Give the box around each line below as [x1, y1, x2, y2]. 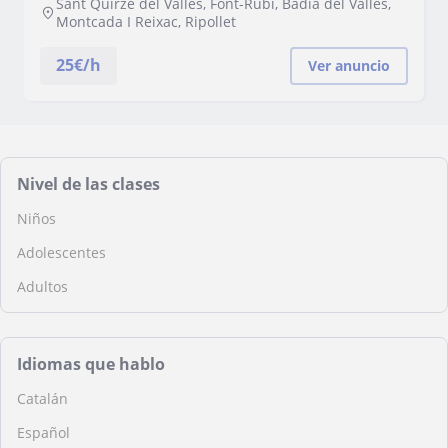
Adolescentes [17, 243, 106, 262]
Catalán [17, 389, 68, 408]
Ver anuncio [308, 56, 390, 75]
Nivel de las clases [17, 173, 160, 195]
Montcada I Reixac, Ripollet [56, 12, 236, 31]
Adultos [17, 277, 68, 296]
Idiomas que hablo [17, 353, 165, 375]
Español [17, 423, 70, 442]
